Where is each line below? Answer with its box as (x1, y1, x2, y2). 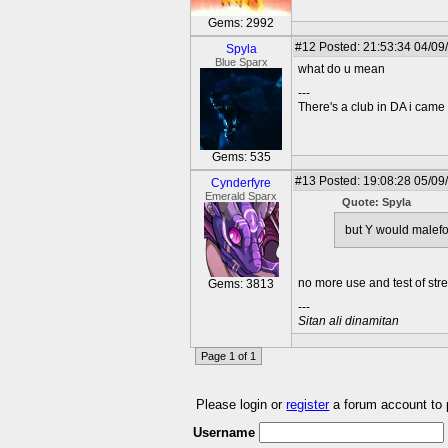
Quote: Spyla (342, 196, 411, 208)
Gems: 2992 (208, 16, 274, 30)
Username (193, 424, 255, 440)
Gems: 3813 (208, 277, 274, 291)
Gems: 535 (211, 150, 271, 164)
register (286, 397, 330, 413)
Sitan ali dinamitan (298, 314, 399, 329)
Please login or (196, 397, 287, 413)
